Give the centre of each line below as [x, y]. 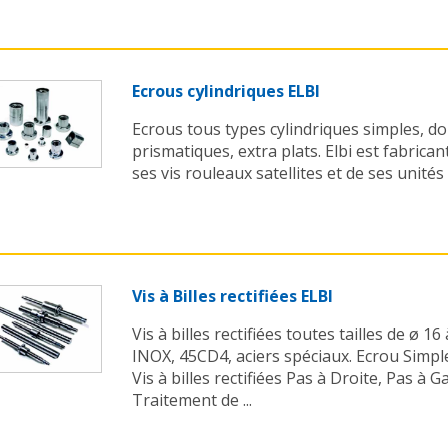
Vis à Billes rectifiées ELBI [232, 296]
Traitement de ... [192, 400]
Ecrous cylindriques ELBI [226, 91]
